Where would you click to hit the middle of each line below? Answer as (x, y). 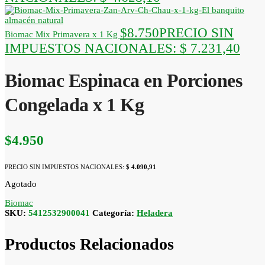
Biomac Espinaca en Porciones (123, 81)
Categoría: (114, 213)
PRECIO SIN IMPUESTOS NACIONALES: (65, 167)
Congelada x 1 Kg (74, 105)
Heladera (155, 213)
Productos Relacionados (89, 244)
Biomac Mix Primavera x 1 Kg (61, 34)
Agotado (21, 184)
